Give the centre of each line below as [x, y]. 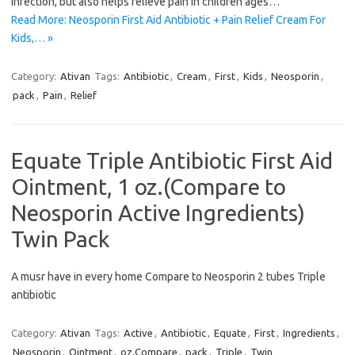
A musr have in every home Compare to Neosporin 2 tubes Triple [168, 276]
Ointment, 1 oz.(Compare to [149, 186]
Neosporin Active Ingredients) [158, 212]
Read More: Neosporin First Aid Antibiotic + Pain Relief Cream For [168, 19]
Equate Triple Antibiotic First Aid [172, 160]
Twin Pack [60, 239]
